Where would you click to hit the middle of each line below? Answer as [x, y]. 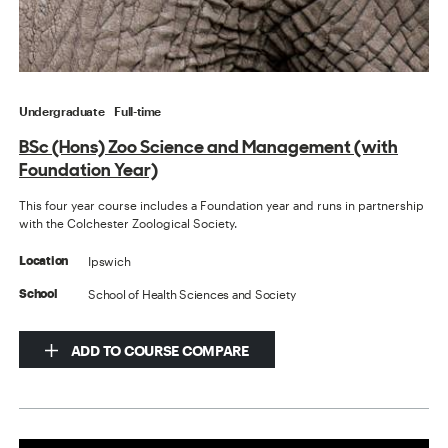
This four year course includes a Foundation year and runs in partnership [222, 204]
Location [44, 260]
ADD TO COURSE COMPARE [158, 350]
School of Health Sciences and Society [192, 293]
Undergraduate [62, 110]
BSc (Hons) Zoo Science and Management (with [209, 146]
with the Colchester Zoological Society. [128, 222]
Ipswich [109, 260]
